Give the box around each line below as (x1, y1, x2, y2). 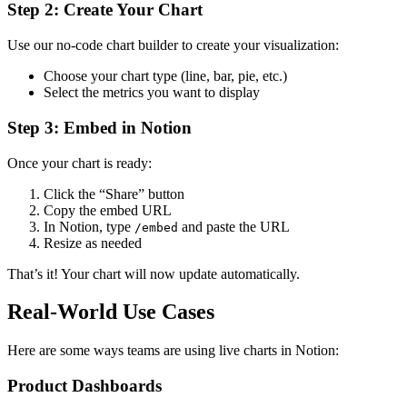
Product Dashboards (7, 376, 162, 396)
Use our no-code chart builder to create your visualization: (7, 37, 339, 54)
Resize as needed (44, 234, 142, 251)
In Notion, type (44, 218, 134, 234)
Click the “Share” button (44, 185, 184, 202)
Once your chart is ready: (7, 154, 152, 171)
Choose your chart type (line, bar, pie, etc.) (44, 68, 287, 84)
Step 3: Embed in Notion (7, 117, 192, 137)
